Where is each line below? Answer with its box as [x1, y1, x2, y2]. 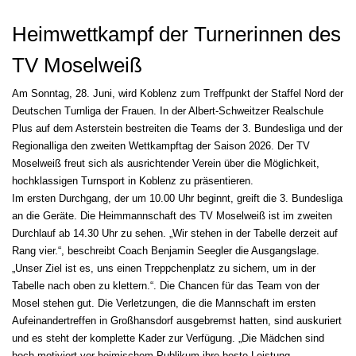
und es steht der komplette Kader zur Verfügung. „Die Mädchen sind [12, 331, 324, 344]
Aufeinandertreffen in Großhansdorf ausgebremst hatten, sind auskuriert [12, 314, 342, 327]
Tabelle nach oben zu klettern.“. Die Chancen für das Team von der [12, 279, 319, 292]
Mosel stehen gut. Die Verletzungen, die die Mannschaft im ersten [12, 296, 315, 309]
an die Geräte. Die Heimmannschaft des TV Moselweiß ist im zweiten [12, 209, 332, 222]
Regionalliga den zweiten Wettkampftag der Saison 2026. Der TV [12, 139, 310, 152]
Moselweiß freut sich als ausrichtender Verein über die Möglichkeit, [12, 157, 319, 169]
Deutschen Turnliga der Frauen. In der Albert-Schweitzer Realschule [12, 104, 323, 117]
